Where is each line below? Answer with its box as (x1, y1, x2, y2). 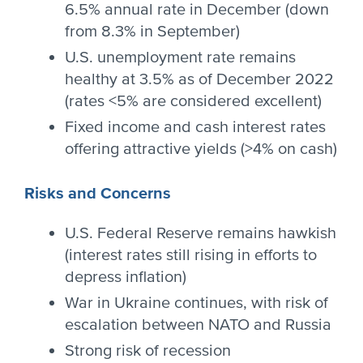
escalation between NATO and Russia (65, 315, 331, 335)
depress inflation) (65, 267, 186, 287)
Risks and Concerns (24, 184, 171, 203)
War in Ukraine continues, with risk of (65, 293, 328, 313)
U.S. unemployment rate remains (65, 48, 296, 67)
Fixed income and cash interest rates (65, 117, 326, 137)
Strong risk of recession (65, 341, 231, 361)
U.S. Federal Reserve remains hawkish (65, 224, 336, 243)
